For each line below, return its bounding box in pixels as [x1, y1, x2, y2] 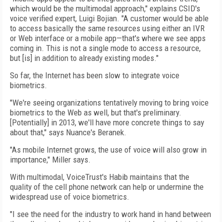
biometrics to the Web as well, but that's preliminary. [10, 108, 181, 117]
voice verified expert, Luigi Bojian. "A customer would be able [10, 13, 209, 23]
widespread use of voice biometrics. [10, 192, 129, 202]
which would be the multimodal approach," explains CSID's [10, 3, 200, 13]
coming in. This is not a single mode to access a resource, [10, 43, 201, 53]
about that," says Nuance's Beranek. [10, 127, 126, 137]
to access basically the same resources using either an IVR [10, 23, 205, 33]
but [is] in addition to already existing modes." [10, 53, 159, 63]
